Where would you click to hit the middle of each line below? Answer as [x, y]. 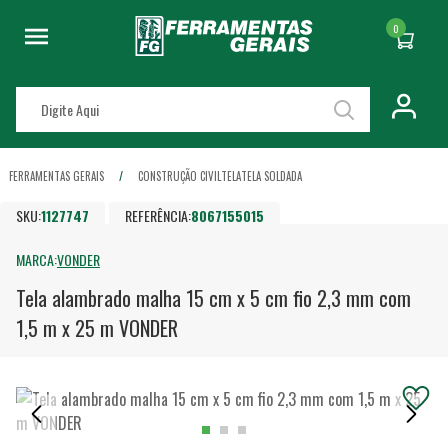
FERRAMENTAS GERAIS [56, 176]
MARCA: [36, 259]
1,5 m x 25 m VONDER [97, 328]
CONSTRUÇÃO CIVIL [179, 176]
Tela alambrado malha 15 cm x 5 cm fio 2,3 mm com [213, 298]
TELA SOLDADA [271, 176]
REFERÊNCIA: [158, 215]
